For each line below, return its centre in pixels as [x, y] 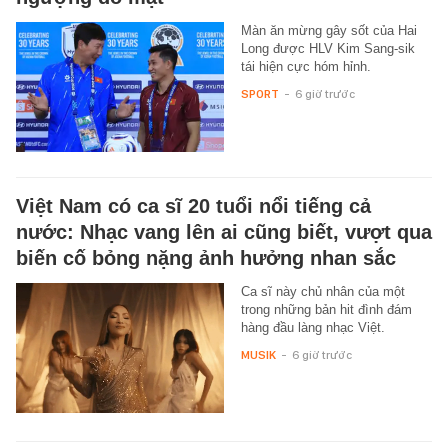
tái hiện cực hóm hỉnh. [305, 66]
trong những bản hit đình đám [326, 309]
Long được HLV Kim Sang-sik [327, 48]
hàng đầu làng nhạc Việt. [312, 327]
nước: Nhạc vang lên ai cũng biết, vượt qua [224, 231]
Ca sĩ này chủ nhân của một [322, 291]
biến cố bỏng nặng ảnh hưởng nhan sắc [206, 257]
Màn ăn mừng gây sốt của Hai [328, 30]
